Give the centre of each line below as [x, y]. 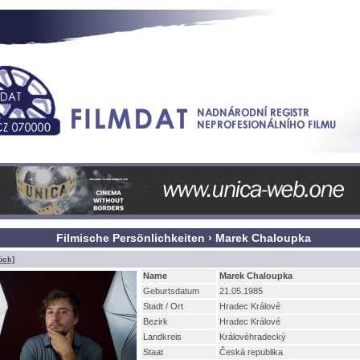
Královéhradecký [253, 337]
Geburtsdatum [171, 291]
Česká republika [251, 352]
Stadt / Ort [163, 306]
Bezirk [155, 321]
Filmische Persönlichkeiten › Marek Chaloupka [183, 238]
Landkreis [162, 337]
